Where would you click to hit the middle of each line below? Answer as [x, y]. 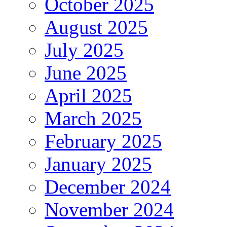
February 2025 [103, 141]
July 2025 [84, 50]
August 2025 [96, 27]
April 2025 [88, 96]
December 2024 [108, 187]
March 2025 [93, 119]
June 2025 [86, 73]
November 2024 [109, 210]
